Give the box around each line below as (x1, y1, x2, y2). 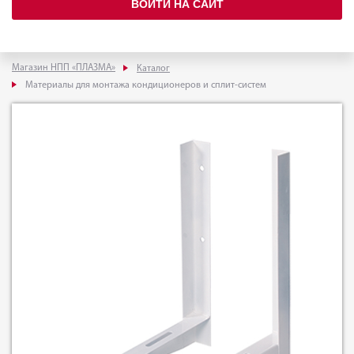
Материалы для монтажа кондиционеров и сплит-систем (25, 80, 266, 90)
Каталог (137, 63, 170, 73)
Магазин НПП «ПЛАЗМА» (12, 62, 115, 73)
